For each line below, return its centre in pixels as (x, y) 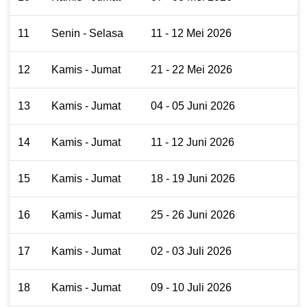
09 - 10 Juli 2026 (191, 287)
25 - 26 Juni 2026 (193, 214)
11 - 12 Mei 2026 (191, 33)
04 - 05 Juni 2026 (193, 106)
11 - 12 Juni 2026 (193, 142)
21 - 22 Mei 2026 (192, 69)
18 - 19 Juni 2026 (193, 178)
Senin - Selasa (87, 33)
